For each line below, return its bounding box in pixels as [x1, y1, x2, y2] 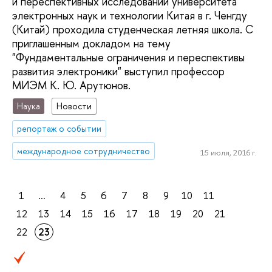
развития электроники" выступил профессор [12, 64, 225, 80]
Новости [56, 100, 92, 112]
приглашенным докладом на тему [12, 36, 171, 52]
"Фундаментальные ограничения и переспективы [12, 50, 245, 66]
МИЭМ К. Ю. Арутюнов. [12, 78, 131, 93]
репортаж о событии [17, 122, 102, 134]
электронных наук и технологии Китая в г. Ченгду [12, 8, 247, 24]
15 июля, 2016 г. [200, 147, 256, 158]
